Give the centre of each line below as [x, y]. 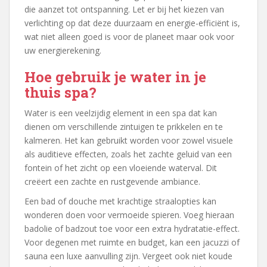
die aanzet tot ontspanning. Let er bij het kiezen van [124, 10]
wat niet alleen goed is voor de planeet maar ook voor [129, 37]
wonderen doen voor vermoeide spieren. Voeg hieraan [129, 215]
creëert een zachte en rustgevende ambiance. [112, 182]
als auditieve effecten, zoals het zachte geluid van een [128, 154]
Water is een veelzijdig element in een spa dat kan [121, 113]
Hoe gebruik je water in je [115, 77]
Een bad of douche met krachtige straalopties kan [120, 201]
